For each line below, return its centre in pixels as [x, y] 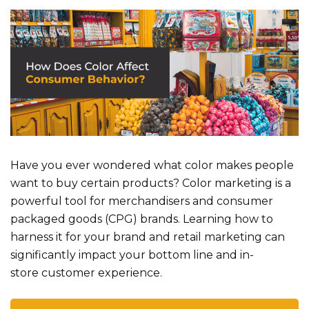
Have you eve [48, 166]
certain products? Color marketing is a [185, 183]
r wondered [120, 166]
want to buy [44, 183]
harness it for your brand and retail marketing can [148, 237]
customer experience [101, 273]
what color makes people [224, 166]
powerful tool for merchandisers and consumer [142, 201]
